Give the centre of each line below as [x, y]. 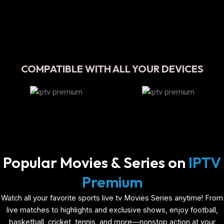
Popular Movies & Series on [96, 163]
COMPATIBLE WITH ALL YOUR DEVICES [112, 69]
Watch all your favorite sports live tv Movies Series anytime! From [112, 198]
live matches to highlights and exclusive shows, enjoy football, [112, 210]
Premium [112, 182]
